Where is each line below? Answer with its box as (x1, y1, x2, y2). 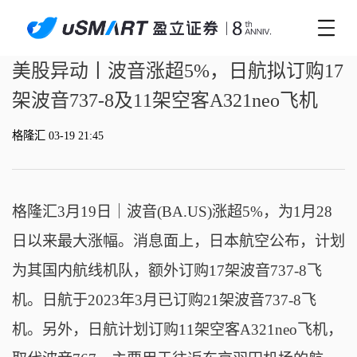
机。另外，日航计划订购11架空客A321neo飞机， (11, 321, 343, 339)
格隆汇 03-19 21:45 (11, 129, 104, 143)
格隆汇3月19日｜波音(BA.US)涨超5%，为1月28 (11, 203, 332, 221)
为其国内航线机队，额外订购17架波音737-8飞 (11, 262, 322, 280)
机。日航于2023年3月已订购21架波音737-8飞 (11, 292, 316, 309)
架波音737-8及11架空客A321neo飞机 (11, 90, 318, 112)
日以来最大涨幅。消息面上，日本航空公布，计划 (11, 233, 345, 250)
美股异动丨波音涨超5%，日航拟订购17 (11, 61, 343, 82)
